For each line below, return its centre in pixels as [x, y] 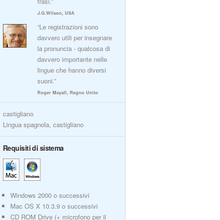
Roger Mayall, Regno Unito [68, 93]
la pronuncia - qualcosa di [74, 48]
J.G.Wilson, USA [56, 13]
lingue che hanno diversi [72, 70]
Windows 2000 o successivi [50, 195]
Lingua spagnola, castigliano [43, 124]
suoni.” [47, 81]
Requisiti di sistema [33, 148]
